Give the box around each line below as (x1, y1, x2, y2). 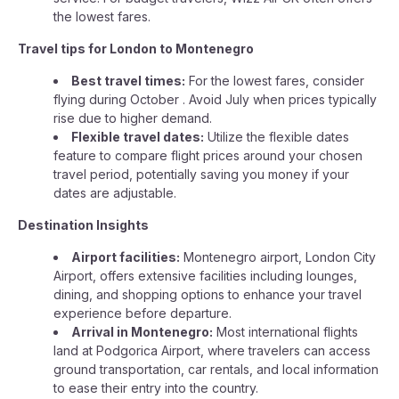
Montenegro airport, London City (180, 249, 376, 265)
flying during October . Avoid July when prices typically (53, 92, 377, 107)
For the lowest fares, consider (185, 73, 364, 88)
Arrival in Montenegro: (71, 324, 213, 339)
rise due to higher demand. (53, 110, 212, 126)
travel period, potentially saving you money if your (53, 167, 349, 182)
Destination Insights (18, 217, 149, 232)
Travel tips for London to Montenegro (18, 41, 254, 56)
